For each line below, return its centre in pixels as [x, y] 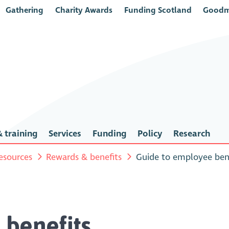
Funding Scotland [158, 10]
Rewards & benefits [84, 157]
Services [65, 134]
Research [191, 134]
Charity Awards [84, 10]
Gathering [25, 10]
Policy [150, 134]
